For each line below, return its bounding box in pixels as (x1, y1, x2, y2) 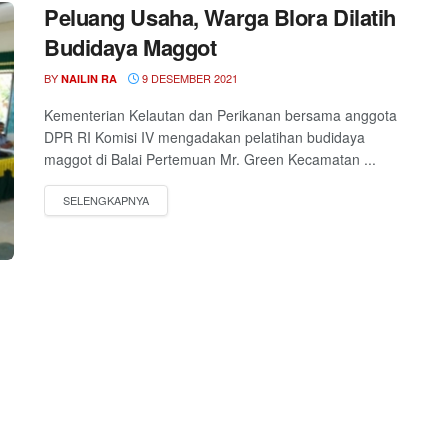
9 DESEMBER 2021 (139, 70, 238, 87)
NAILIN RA (61, 71, 117, 87)
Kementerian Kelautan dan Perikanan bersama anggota (44, 105, 397, 126)
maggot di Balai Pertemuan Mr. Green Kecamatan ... (44, 149, 376, 170)
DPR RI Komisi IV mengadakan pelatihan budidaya (44, 127, 365, 148)
